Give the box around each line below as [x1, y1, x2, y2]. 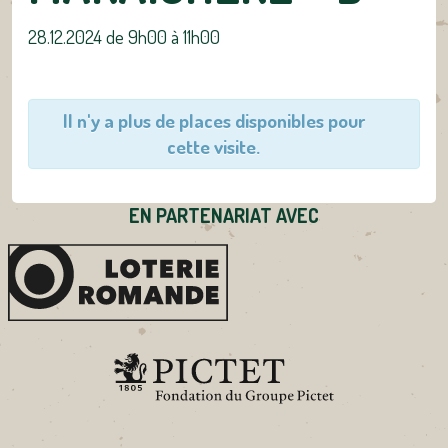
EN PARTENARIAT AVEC [129, 203, 319, 229]
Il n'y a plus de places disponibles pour [62, 108, 365, 134]
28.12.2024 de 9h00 [28, 23, 167, 49]
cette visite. [167, 134, 260, 160]
